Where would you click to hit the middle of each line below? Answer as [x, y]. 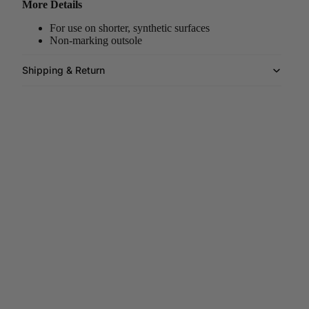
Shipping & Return [63, 70]
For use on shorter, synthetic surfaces [130, 28]
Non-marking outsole [96, 40]
